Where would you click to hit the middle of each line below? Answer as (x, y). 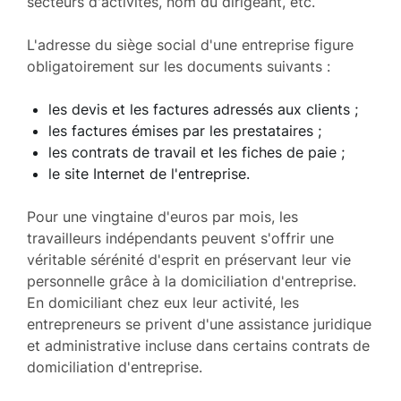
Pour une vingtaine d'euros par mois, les (162, 216)
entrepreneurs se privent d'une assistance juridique (199, 324)
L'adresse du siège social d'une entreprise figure (190, 44)
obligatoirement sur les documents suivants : (179, 66)
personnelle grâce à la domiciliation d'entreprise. (192, 281)
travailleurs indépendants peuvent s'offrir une (180, 238)
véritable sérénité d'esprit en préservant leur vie (189, 259)
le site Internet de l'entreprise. (149, 173)
